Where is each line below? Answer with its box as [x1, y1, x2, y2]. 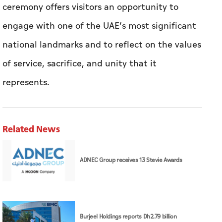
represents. [2, 75, 50, 89]
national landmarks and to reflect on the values [2, 38, 201, 52]
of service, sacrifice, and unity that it [2, 56, 157, 70]
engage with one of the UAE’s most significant [2, 19, 196, 33]
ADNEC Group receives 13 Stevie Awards [80, 156, 182, 166]
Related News [2, 122, 60, 135]
